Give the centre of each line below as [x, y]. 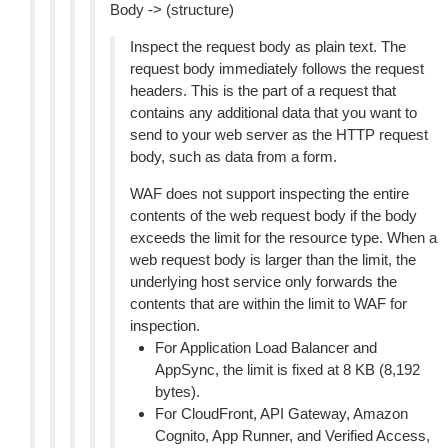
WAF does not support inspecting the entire [269, 193]
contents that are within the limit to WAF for [268, 303]
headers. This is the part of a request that [263, 90]
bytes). [177, 391]
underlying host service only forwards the [263, 281]
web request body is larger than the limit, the [273, 259]
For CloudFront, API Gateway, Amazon [281, 413]
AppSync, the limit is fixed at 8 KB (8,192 [287, 369]
